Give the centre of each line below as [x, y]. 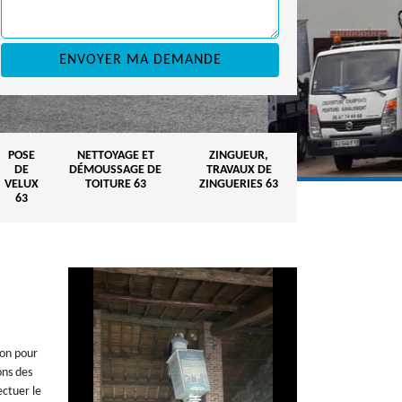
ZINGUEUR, [239, 156]
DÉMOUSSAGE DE [115, 170]
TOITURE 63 [115, 184]
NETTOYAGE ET [115, 156]
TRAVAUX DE [239, 170]
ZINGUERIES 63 [239, 184]
